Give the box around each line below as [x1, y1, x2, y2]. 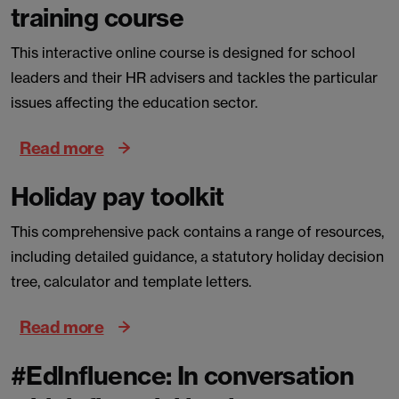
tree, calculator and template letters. [11, 273, 251, 290]
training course [11, 2, 184, 33]
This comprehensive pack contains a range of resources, [11, 223, 384, 240]
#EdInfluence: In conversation [11, 360, 354, 391]
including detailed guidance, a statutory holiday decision [11, 248, 384, 265]
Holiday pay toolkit [11, 181, 224, 212]
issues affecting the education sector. [11, 94, 257, 111]
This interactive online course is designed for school [11, 44, 355, 61]
